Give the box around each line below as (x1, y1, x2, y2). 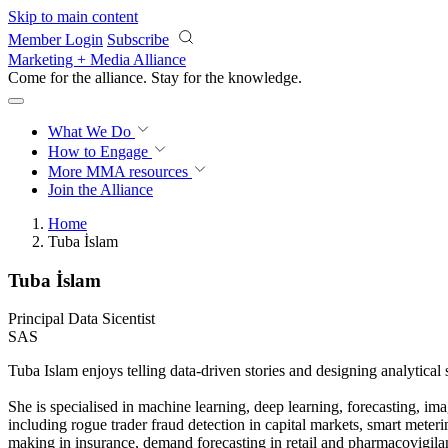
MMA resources (82, 163, 188, 180)
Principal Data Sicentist (8, 310, 155, 328)
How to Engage (48, 143, 152, 160)
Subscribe (107, 31, 169, 48)
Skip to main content (8, 8, 138, 25)
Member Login (8, 31, 103, 48)
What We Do (48, 123, 135, 140)
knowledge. (228, 69, 302, 86)
